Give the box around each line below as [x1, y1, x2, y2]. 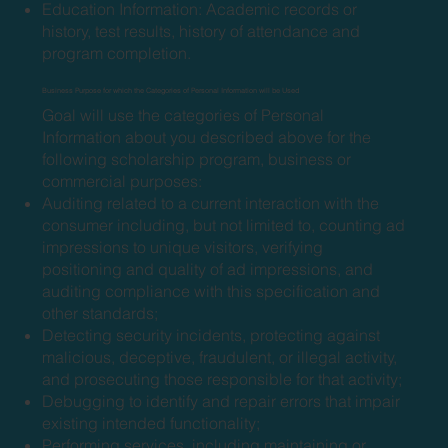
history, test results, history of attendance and [42, 20, 361, 41]
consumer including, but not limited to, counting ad [42, 214, 406, 235]
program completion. [42, 42, 192, 63]
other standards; [42, 302, 159, 323]
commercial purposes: [42, 170, 203, 191]
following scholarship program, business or [42, 148, 352, 169]
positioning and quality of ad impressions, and [42, 258, 374, 279]
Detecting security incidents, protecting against [42, 324, 381, 345]
